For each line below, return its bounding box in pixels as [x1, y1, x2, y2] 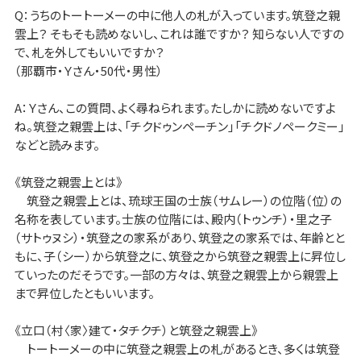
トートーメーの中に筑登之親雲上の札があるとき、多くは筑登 [14, 339, 340, 357]
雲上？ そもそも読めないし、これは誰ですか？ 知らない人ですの [14, 24, 344, 42]
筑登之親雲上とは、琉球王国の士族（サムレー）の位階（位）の [14, 191, 342, 209]
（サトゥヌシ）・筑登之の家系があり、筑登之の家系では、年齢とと [14, 228, 345, 246]
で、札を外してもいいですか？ [14, 43, 164, 60]
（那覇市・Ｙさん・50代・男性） [14, 61, 163, 79]
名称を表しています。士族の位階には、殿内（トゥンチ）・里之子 [14, 210, 332, 227]
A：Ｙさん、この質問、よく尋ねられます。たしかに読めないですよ [14, 98, 336, 116]
